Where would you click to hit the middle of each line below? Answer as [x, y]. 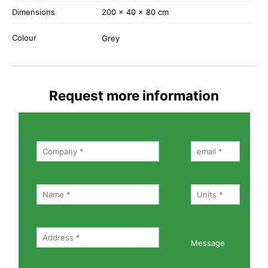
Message [208, 243]
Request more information [134, 96]
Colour [24, 38]
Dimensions [33, 12]
